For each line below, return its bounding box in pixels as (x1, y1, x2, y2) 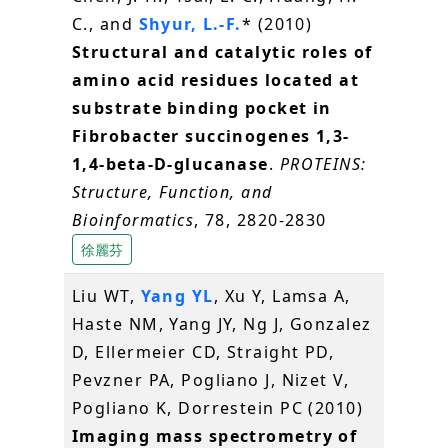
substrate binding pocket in (72, 96, 332, 119)
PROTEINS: (279, 152, 367, 175)
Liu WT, (72, 284, 141, 307)
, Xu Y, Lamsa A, (213, 284, 351, 307)
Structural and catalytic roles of (72, 40, 373, 63)
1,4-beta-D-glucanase (72, 152, 269, 175)
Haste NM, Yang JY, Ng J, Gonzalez (72, 312, 372, 335)
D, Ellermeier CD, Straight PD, (72, 340, 335, 363)
